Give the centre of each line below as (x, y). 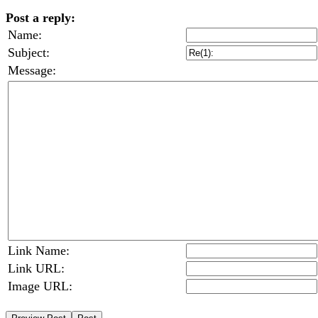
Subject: (29, 52)
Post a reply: (40, 17)
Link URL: (36, 268)
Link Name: (39, 250)
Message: (32, 70)
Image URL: (40, 286)
